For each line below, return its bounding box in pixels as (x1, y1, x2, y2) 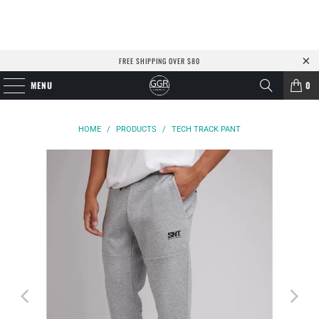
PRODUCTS (116, 125, 157, 134)
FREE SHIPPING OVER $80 (119, 55, 200, 66)
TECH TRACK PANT (172, 125, 241, 134)
